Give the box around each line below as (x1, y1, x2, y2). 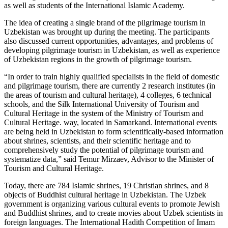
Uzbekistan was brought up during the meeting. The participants (4, 27, 210, 36)
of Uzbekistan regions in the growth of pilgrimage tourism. (4, 54, 192, 64)
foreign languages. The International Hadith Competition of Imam (4, 217, 215, 226)
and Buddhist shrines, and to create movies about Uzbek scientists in (4, 208, 223, 217)
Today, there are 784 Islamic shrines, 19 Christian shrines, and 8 (4, 181, 209, 190)
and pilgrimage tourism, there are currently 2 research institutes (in (4, 81, 215, 90)
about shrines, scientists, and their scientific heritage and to (4, 136, 191, 145)
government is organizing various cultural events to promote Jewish (4, 199, 220, 208)
